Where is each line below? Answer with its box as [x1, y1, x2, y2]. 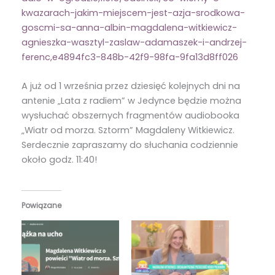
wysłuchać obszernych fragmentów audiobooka [21, 109, 239, 122]
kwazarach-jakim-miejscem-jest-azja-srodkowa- [21, 6, 245, 19]
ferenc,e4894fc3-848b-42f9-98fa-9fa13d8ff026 [21, 50, 238, 63]
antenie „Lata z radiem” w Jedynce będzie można [21, 95, 241, 107]
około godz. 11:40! [21, 153, 97, 166]
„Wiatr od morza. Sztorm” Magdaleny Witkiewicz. [21, 124, 234, 137]
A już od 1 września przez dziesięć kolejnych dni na [21, 80, 240, 93]
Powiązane [21, 200, 61, 211]
